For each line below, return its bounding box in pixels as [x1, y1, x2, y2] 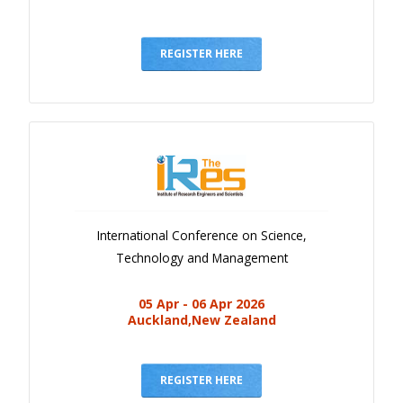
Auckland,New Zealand [127, 310, 276, 328]
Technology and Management [115, 248, 288, 266]
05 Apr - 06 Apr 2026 [139, 294, 264, 312]
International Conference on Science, [96, 226, 307, 244]
